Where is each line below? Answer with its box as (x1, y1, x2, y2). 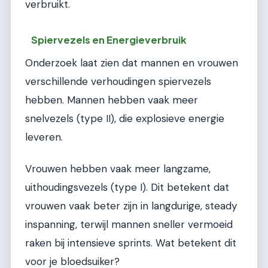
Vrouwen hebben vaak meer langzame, (25, 162, 211, 176)
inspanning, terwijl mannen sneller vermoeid (25, 218, 233, 232)
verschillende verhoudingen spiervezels (25, 75, 211, 89)
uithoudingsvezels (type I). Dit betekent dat (25, 181, 229, 194)
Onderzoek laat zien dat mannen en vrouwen (25, 56, 238, 70)
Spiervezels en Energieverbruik (31, 33, 187, 47)
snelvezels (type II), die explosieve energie (25, 112, 224, 126)
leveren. (25, 130, 63, 144)
